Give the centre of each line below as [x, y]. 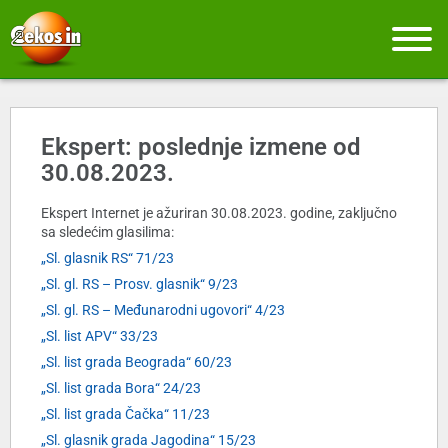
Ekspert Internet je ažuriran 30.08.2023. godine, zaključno [219, 213]
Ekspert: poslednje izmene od [201, 147]
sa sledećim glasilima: [107, 232]
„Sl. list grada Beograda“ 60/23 [136, 362]
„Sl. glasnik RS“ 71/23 [107, 258]
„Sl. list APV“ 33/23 [99, 336]
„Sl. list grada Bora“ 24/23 [121, 388]
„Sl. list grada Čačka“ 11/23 [125, 414]
